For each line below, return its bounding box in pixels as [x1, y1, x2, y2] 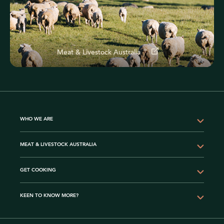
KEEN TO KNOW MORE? [20, 191, 78, 199]
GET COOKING [20, 165, 56, 174]
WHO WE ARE [20, 114, 53, 123]
